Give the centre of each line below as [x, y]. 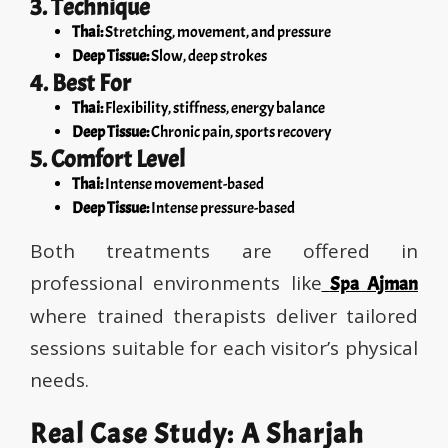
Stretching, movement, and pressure [217, 32]
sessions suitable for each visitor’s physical [224, 348]
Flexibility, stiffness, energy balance [214, 108]
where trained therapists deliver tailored [224, 316]
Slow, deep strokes [208, 56]
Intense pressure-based [222, 208]
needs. [59, 380]
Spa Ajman [373, 284]
